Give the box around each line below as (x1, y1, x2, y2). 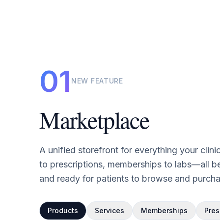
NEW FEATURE (71, 77, 123, 85)
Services (95, 206, 124, 215)
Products (48, 206, 78, 215)
